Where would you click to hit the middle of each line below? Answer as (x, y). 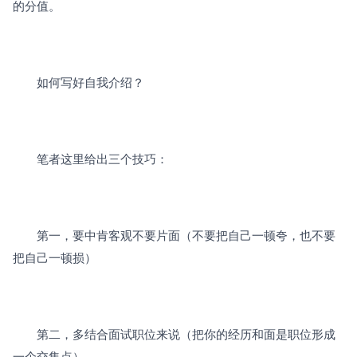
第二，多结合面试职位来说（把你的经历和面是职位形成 (174, 334)
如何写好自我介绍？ (78, 82)
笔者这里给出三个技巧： (90, 159)
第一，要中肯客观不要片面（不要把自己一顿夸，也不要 (174, 235)
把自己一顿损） (55, 257)
